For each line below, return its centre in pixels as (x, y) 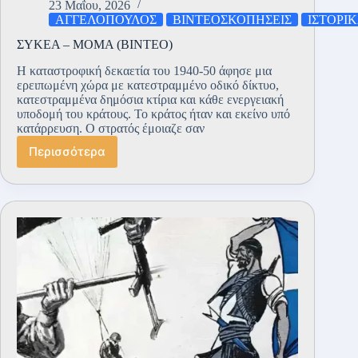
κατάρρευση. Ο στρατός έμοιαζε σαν (111, 128)
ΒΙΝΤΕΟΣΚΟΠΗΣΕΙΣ (232, 20)
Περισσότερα (67, 152)
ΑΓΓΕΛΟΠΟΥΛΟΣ (106, 20)
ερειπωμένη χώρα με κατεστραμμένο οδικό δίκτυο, (148, 85)
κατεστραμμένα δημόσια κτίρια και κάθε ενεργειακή (150, 99)
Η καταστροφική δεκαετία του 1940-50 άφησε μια (144, 70)
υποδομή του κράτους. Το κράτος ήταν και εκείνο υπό (153, 113)
